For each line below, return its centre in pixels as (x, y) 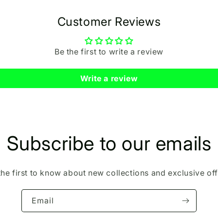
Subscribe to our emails (109, 144)
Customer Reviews (109, 22)
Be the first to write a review (109, 52)
